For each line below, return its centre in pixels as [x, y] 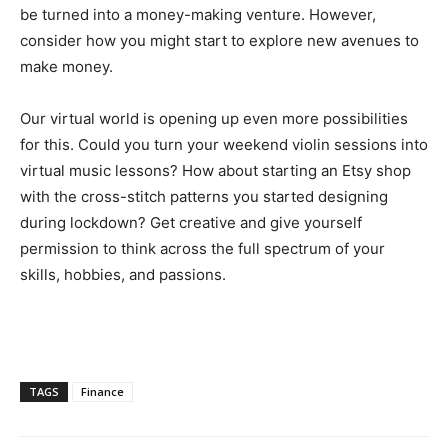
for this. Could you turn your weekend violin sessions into [224, 144]
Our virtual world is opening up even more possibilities [214, 118]
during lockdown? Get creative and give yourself [191, 222]
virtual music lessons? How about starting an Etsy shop [215, 170]
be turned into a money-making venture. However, [198, 14]
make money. [66, 66]
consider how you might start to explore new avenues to [219, 40]
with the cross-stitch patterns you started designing [204, 196]
